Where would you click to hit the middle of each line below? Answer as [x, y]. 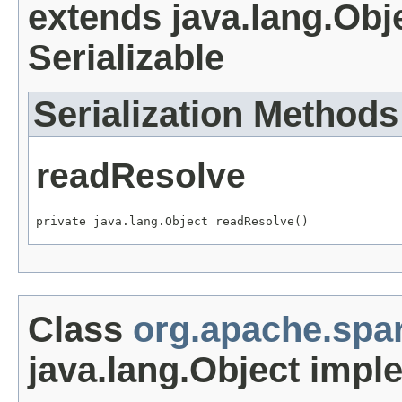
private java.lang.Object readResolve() [172, 221]
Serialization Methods [216, 114]
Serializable [126, 57]
